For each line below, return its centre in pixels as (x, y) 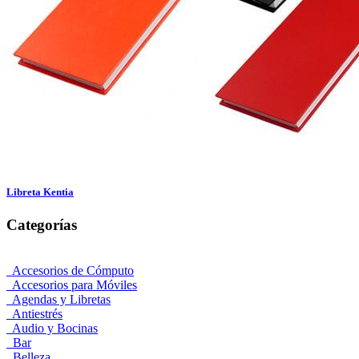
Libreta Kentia (40, 192)
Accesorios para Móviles (72, 284)
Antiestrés (34, 313)
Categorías (42, 224)
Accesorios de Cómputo (70, 270)
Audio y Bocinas (52, 328)
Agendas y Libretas (58, 299)
